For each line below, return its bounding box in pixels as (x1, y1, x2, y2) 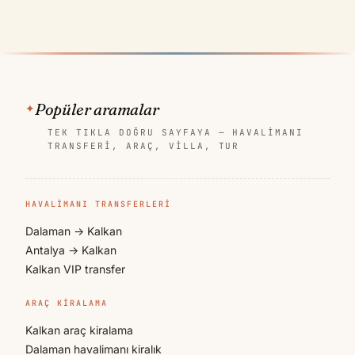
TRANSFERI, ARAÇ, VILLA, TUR (48, 139, 240, 151)
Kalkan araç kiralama (25, 323, 133, 337)
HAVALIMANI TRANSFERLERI (25, 198, 171, 209)
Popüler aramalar (34, 98, 159, 119)
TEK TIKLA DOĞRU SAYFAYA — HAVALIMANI (48, 126, 304, 138)
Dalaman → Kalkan (25, 223, 122, 238)
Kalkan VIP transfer (25, 261, 125, 276)
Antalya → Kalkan (25, 242, 116, 257)
